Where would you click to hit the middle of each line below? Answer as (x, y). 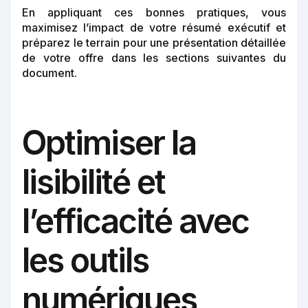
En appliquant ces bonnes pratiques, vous (154, 13)
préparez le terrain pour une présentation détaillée (154, 43)
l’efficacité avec (135, 221)
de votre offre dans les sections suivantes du (154, 58)
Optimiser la (109, 143)
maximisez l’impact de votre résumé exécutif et (154, 28)
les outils (85, 261)
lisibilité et (93, 182)
